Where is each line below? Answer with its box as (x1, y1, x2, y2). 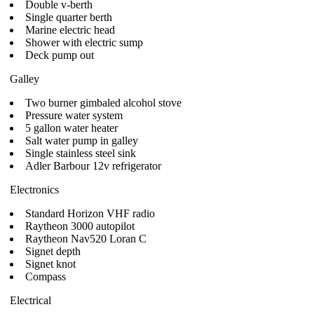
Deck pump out (25, 49, 94, 61)
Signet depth (25, 245, 81, 257)
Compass (25, 271, 66, 282)
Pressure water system (25, 109, 123, 121)
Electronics (10, 184, 59, 196)
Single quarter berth (25, 11, 112, 23)
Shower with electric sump (25, 36, 143, 48)
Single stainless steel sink (25, 147, 136, 159)
